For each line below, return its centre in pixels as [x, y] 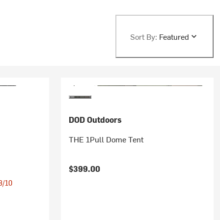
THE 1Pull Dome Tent [106, 139]
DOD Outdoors [95, 119]
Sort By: [143, 36]
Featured [174, 36]
